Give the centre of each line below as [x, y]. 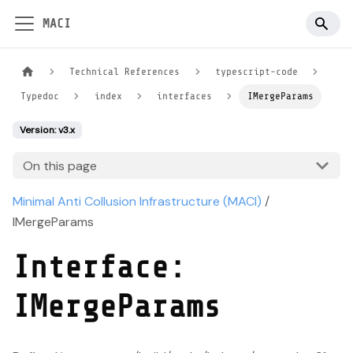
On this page [59, 165]
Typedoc [40, 97]
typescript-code [256, 72]
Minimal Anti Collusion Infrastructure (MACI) [137, 202]
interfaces [185, 97]
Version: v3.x [47, 130]
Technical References [125, 72]
